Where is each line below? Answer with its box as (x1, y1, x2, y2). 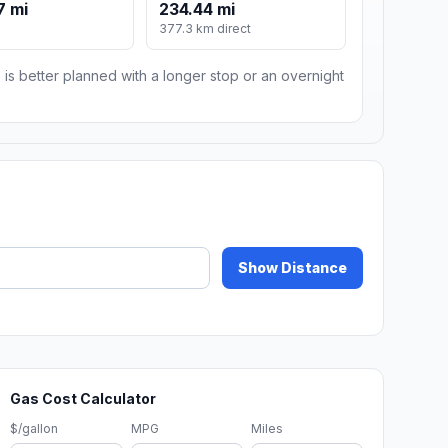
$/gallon (10, 421, 59, 437)
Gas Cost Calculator (10, 390, 157, 408)
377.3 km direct (159, 21, 252, 37)
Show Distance (238, 259, 347, 277)
